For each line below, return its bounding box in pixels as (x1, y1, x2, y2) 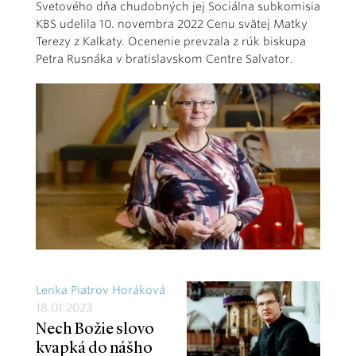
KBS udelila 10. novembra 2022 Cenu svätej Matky (36, 17, 308, 30)
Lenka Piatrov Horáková (36, 283, 165, 296)
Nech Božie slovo (36, 321, 154, 338)
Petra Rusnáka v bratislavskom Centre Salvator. (36, 52, 293, 65)
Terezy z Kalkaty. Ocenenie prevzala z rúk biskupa (36, 35, 306, 48)
